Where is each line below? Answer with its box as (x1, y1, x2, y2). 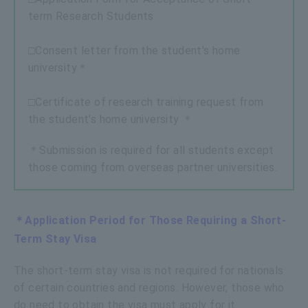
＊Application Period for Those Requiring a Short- (14, 213, 287, 227)
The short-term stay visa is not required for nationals (14, 263, 284, 277)
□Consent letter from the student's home (28, 43, 241, 57)
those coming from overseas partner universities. (28, 160, 278, 174)
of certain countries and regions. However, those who (14, 280, 285, 294)
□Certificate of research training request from (28, 95, 264, 109)
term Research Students (28, 9, 154, 23)
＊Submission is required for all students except (28, 143, 274, 157)
